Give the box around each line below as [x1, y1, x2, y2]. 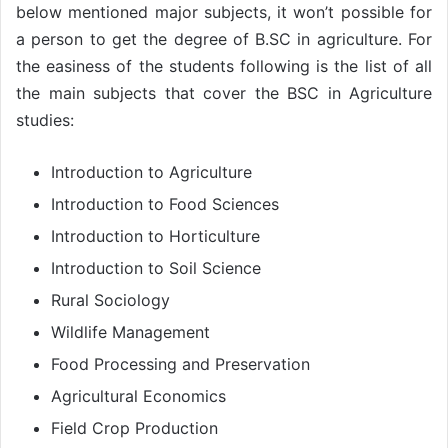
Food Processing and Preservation [51, 353, 310, 374]
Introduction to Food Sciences [51, 193, 279, 214]
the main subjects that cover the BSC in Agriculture [16, 82, 432, 103]
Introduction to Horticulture [51, 225, 260, 246]
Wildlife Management [51, 321, 210, 342]
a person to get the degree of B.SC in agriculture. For [16, 28, 432, 49]
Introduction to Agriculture [51, 161, 252, 182]
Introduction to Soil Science [51, 257, 261, 278]
